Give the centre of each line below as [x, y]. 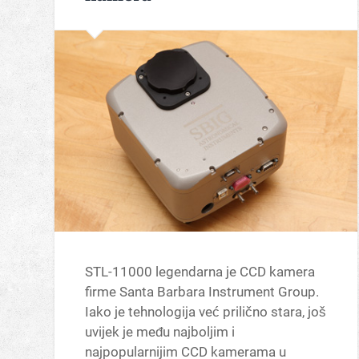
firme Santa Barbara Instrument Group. [202, 291]
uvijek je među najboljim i [160, 331]
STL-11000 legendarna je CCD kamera [200, 271]
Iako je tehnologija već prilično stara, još [206, 311]
